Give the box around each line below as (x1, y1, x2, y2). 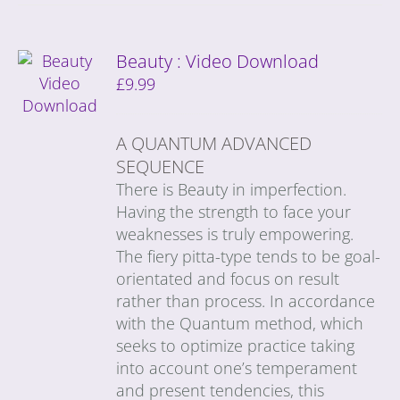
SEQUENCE (116, 154, 205, 179)
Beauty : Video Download (116, 48, 320, 73)
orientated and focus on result (116, 267, 340, 289)
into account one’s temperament (116, 356, 358, 379)
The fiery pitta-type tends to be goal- (116, 245, 381, 267)
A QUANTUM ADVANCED (116, 130, 312, 155)
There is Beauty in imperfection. (116, 178, 347, 200)
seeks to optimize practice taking (116, 334, 355, 356)
